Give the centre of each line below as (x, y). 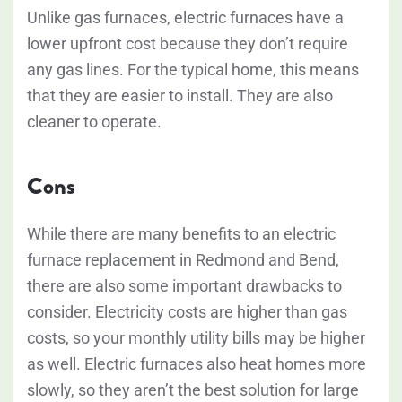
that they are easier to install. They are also (180, 96)
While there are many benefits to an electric (181, 234)
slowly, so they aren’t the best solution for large (193, 390)
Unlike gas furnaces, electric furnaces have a (185, 18)
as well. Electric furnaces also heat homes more (197, 364)
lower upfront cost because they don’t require (188, 44)
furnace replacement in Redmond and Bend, (183, 260)
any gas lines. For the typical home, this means (193, 70)
